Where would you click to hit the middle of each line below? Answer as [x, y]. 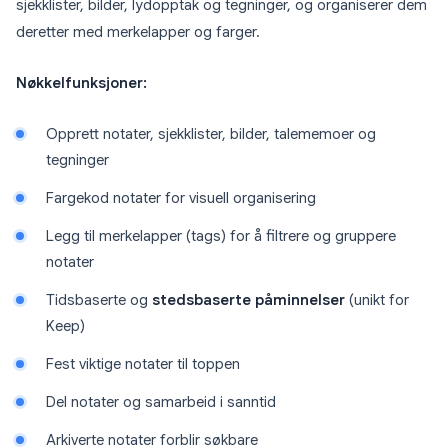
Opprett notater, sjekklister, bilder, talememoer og [211, 134]
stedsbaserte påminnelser [248, 300]
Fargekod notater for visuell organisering [181, 198]
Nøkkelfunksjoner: [81, 83]
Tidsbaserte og [99, 300]
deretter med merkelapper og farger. [138, 32]
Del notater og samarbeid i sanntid [161, 402]
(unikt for [377, 300]
